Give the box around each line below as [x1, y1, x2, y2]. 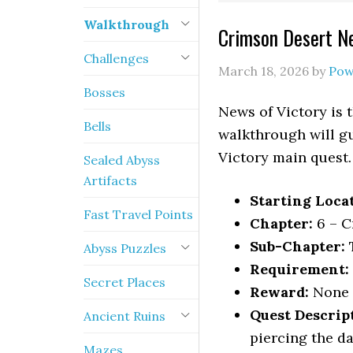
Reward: [250, 283, 309, 301]
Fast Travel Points [84, 206, 193, 222]
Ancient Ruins [84, 308, 165, 324]
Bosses [84, 84, 125, 100]
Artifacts [84, 173, 137, 188]
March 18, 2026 [218, 63, 309, 79]
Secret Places [84, 274, 165, 290]
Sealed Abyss [84, 152, 160, 168]
